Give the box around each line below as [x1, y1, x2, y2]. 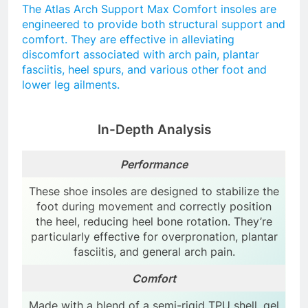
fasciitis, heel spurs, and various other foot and [22, 63, 267, 77]
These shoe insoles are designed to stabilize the [29, 184, 279, 198]
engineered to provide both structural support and [22, 17, 285, 32]
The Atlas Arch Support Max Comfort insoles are [22, 2, 276, 16]
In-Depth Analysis [97, 121, 211, 137]
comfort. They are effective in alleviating [22, 32, 234, 47]
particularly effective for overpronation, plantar [30, 229, 278, 243]
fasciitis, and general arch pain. [73, 244, 235, 258]
